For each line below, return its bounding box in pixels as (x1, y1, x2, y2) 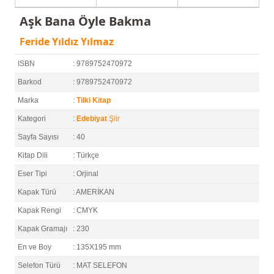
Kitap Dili (18, 151, 48, 160)
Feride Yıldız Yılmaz (20, 35, 114, 49)
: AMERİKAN (73, 188, 114, 197)
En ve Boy (18, 243, 51, 252)
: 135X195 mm (73, 243, 121, 252)
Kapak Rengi (18, 206, 61, 215)
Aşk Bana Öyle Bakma (20, 13, 151, 30)
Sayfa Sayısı (18, 133, 59, 142)
